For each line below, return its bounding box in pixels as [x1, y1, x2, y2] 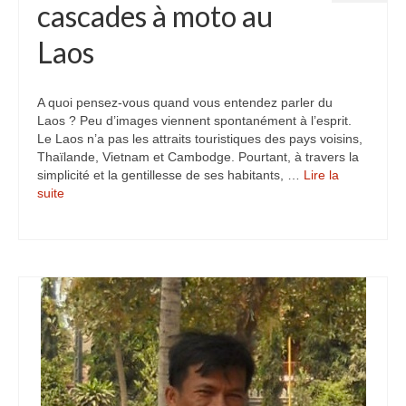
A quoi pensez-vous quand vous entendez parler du [37, 95, 333, 110]
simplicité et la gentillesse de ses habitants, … [37, 168, 304, 182]
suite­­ [37, 186, 64, 200]
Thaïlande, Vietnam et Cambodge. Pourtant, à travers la [37, 150, 359, 164]
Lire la [304, 168, 339, 182]
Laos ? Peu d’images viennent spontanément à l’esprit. [37, 113, 352, 128]
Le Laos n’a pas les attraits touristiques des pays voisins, [37, 131, 362, 146]
